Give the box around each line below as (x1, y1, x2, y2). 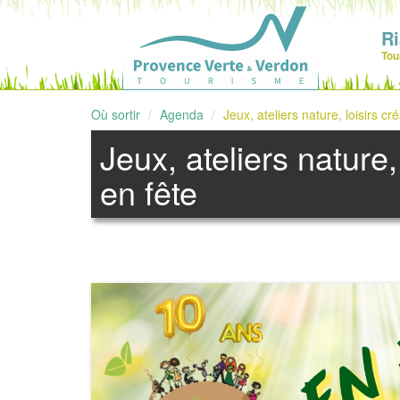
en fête (100, 169, 197, 214)
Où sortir (91, 105, 140, 123)
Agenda (160, 105, 204, 123)
